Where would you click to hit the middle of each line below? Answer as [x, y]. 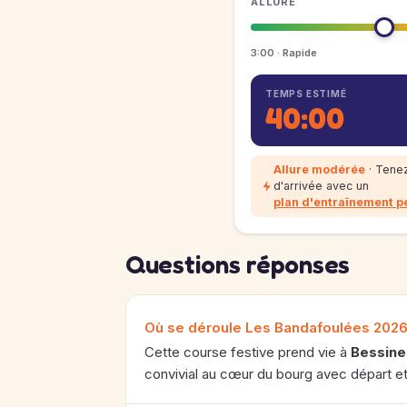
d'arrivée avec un [321, 186]
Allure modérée [319, 169]
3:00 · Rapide [284, 53]
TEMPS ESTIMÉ [306, 94]
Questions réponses [238, 264]
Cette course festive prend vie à [248, 352]
